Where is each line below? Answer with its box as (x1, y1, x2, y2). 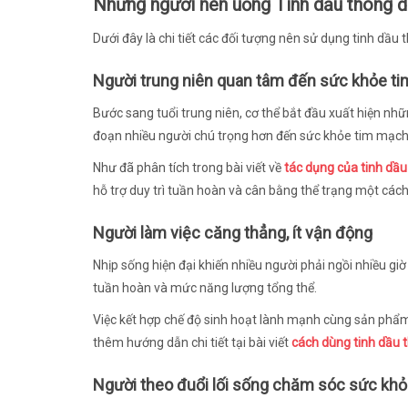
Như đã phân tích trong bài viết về (93, 159, 284, 175)
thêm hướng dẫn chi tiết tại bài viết (93, 334, 291, 350)
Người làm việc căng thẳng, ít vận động (93, 222, 372, 242)
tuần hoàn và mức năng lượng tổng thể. (93, 280, 317, 295)
